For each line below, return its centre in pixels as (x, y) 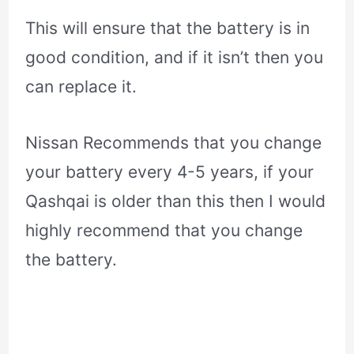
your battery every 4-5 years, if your (170, 171)
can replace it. (81, 86)
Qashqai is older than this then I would (176, 201)
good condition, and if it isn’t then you (175, 57)
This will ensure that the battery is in (168, 28)
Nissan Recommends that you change (174, 142)
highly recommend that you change (164, 230)
